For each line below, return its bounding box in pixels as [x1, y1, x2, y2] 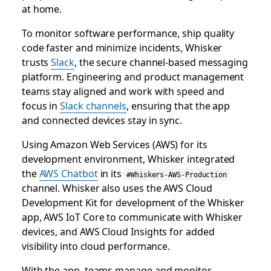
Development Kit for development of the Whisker [21, 195, 245, 209]
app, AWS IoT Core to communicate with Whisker [21, 209, 243, 224]
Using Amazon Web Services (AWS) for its [21, 137, 207, 151]
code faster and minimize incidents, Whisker [21, 40, 223, 54]
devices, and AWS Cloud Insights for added [21, 224, 215, 238]
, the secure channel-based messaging [74, 54, 249, 69]
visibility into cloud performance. [21, 238, 171, 253]
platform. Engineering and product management [21, 69, 244, 83]
